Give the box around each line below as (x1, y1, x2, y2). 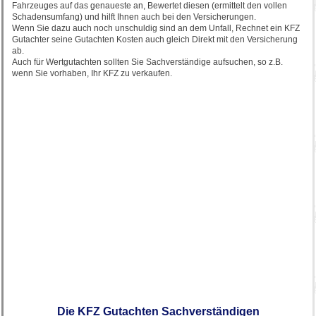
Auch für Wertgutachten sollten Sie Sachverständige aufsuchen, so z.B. (12, 57, 283, 67)
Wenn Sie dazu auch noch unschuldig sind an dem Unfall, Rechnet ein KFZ (12, 23, 300, 33)
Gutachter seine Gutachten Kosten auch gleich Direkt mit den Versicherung (12, 35, 298, 44)
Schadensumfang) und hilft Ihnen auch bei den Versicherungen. (12, 12, 256, 22)
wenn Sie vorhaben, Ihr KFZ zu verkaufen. (12, 68, 172, 78)
